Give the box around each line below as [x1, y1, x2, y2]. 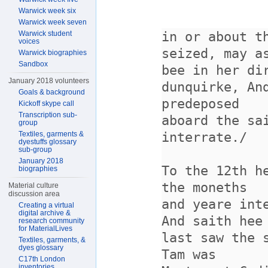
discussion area [8, 190, 60, 198]
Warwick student [19, 29, 72, 38]
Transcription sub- [19, 111, 78, 119]
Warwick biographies [19, 48, 87, 57]
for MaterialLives [19, 224, 73, 233]
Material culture [8, 181, 59, 190]
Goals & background [19, 88, 86, 96]
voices [19, 37, 40, 45]
